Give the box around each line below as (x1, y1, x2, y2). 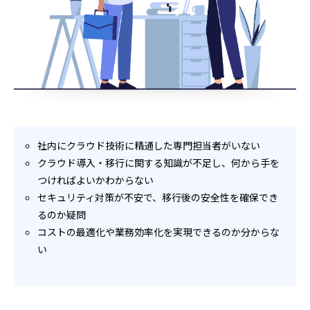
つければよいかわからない (37, 173, 154, 188)
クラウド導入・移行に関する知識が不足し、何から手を (37, 156, 280, 170)
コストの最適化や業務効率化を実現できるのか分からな (37, 225, 280, 239)
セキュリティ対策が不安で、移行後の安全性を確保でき (37, 190, 279, 205)
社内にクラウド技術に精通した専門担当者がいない (37, 138, 261, 153)
